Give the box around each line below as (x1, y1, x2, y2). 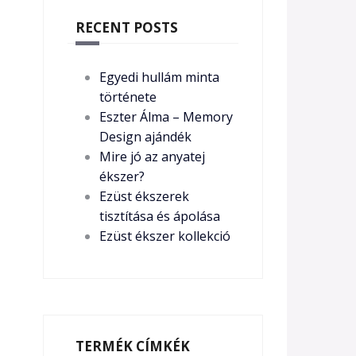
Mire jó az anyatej (99, 148, 205, 165)
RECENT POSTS (75, 18, 178, 37)
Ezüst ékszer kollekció (99, 227, 230, 245)
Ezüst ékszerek (99, 188, 189, 205)
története (99, 88, 157, 106)
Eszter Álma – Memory (99, 108, 233, 126)
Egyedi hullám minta (99, 68, 219, 86)
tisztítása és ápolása (99, 207, 220, 225)
